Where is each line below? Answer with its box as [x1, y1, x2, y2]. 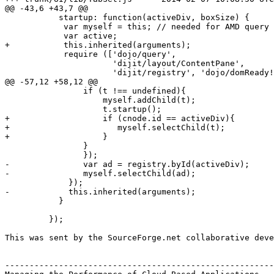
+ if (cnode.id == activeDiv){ [5, 113, 235, 123]
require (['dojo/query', [5, 49, 181, 59]
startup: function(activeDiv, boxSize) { [5, 12, 250, 22]
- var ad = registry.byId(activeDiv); [5, 159, 250, 169]
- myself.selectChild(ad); [5, 168, 196, 178]
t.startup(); [5, 104, 161, 114]
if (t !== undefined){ [5, 86, 186, 95]
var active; [5, 31, 117, 40]
